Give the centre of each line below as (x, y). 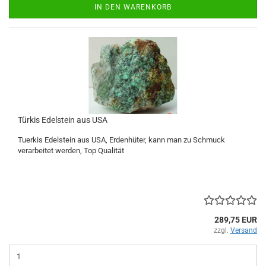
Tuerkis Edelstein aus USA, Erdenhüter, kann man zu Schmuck (121, 140)
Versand (244, 230)
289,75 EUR (236, 220)
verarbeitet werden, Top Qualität (71, 151)
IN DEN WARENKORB (133, 7)
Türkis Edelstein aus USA (63, 120)
